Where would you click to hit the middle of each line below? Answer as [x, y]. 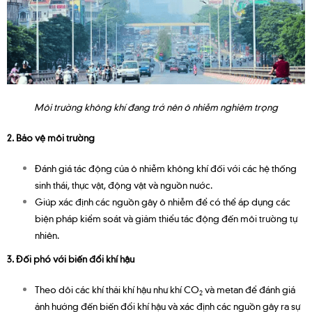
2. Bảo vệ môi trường [51, 138]
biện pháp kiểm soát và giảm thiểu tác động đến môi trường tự [166, 218]
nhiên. [47, 235]
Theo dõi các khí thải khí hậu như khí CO [117, 289]
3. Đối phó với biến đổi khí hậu [71, 259]
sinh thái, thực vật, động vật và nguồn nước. [124, 185]
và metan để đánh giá [249, 289]
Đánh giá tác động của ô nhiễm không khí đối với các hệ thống [166, 168]
